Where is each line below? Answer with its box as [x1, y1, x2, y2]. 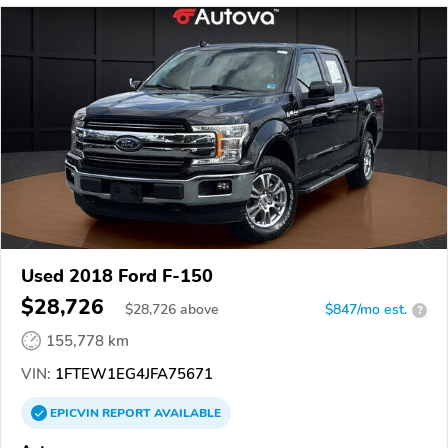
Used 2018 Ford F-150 [21, 264, 213, 289]
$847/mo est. [325, 300, 407, 320]
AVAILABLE [151, 405, 221, 422]
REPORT [102, 405, 151, 422]
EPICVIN [50, 405, 102, 422]
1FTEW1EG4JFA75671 [51, 364, 213, 385]
